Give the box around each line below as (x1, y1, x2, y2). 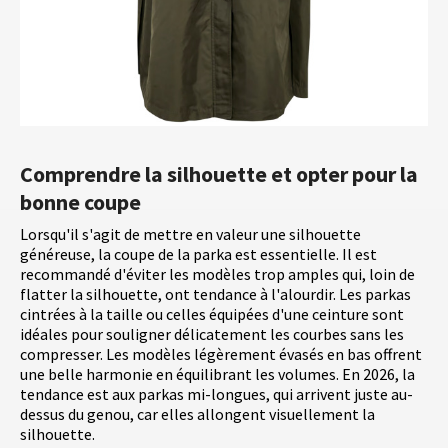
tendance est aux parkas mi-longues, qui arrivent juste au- (20, 384, 413, 405)
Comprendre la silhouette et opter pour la (20, 160, 418, 189)
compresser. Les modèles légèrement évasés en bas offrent (20, 344, 422, 365)
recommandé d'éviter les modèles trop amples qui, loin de (20, 264, 415, 285)
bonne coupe (20, 188, 141, 217)
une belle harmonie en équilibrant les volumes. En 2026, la (20, 364, 415, 385)
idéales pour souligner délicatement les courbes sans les (20, 324, 404, 345)
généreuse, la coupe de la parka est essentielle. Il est (20, 244, 377, 265)
